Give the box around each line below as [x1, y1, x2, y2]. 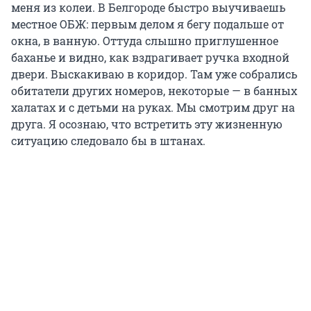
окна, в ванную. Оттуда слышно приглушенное [11, 33, 278, 49]
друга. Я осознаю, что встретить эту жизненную [11, 117, 283, 132]
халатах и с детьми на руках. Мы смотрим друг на [11, 100, 295, 115]
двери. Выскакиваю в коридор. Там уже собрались [11, 67, 297, 82]
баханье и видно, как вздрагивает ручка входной [11, 50, 289, 65]
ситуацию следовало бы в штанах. [11, 133, 205, 149]
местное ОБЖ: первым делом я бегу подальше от [11, 17, 284, 32]
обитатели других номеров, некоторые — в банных [11, 83, 297, 99]
